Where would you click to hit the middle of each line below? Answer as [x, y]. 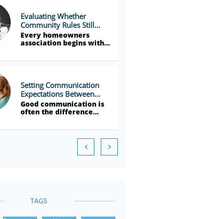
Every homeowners [55, 35]
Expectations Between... [60, 94]
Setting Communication [60, 85]
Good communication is [62, 104]
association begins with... [65, 43]
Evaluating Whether [53, 16]
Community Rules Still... [60, 25]
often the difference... [60, 112]
